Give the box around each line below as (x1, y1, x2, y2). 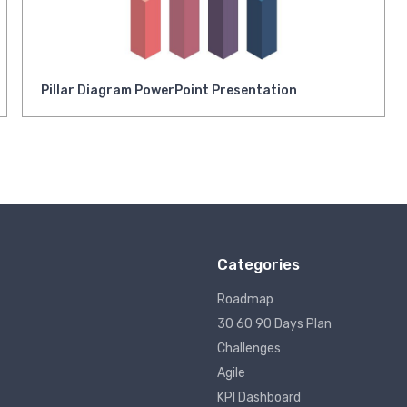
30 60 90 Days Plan (217, 316, 332, 333)
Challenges (217, 341, 281, 357)
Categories (217, 255, 300, 274)
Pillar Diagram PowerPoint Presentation (41, 83, 298, 99)
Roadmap (217, 292, 273, 308)
